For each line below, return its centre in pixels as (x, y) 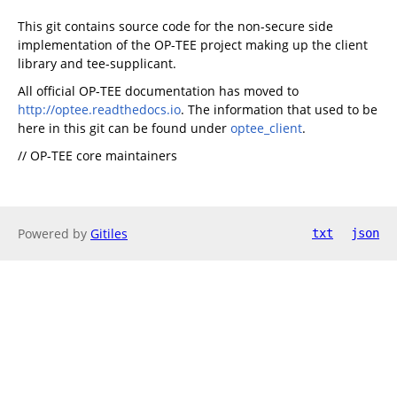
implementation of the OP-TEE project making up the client (193, 44)
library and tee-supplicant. (97, 63)
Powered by (54, 234)
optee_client (266, 128)
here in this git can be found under (124, 128)
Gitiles (109, 234)
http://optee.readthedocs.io (99, 109)
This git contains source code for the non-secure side (175, 26)
